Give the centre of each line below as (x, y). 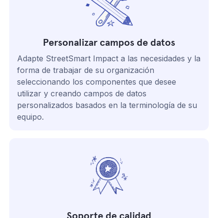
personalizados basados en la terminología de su (107, 105)
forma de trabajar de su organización (86, 70)
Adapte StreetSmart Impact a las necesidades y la (109, 58)
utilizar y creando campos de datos (82, 93)
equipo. (31, 117)
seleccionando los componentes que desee (97, 82)
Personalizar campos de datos (109, 42)
